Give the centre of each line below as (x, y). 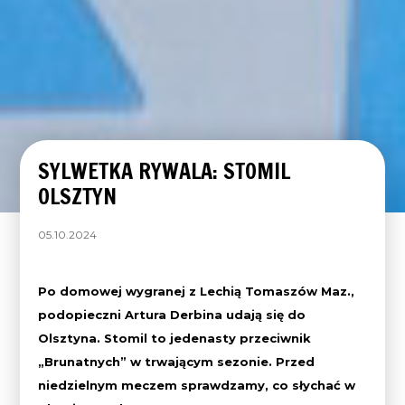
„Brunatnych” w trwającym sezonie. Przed (177, 361)
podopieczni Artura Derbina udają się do (172, 314)
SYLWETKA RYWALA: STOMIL (165, 170)
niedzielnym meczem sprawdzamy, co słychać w (197, 385)
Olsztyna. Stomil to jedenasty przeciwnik (175, 338)
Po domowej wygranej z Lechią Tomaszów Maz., (197, 291)
